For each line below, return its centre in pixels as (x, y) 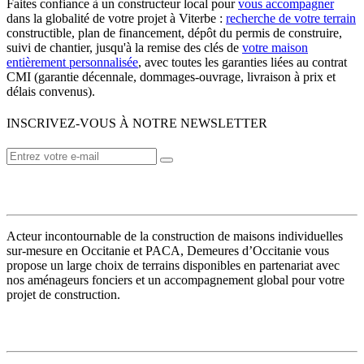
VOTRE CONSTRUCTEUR (88, 189)
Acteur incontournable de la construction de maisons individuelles (175, 236)
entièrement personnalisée (72, 62)
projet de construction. (63, 294)
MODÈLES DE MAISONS (82, 326)
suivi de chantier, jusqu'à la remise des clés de (124, 47)
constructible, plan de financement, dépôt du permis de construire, (174, 32)
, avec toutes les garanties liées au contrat (243, 62)
